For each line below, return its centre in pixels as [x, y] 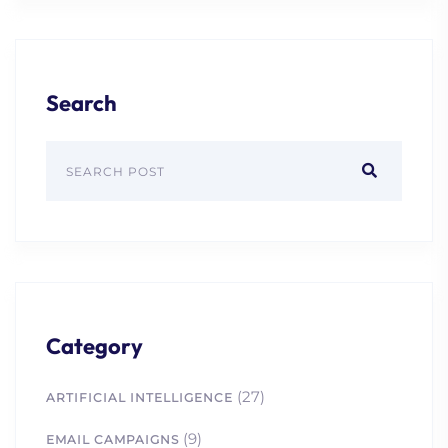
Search [81, 102]
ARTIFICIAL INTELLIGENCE [139, 397]
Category [94, 345]
